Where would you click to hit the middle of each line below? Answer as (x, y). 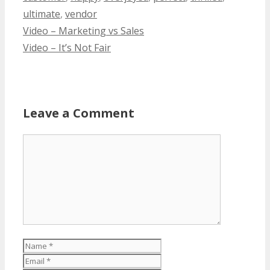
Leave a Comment (79, 113)
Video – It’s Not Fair (67, 47)
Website (179, 259)
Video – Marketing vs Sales (83, 30)
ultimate (42, 14)
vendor (81, 14)
